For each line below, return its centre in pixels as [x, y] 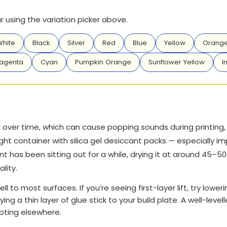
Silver [76, 43]
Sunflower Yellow [177, 62]
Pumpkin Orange [103, 62]
